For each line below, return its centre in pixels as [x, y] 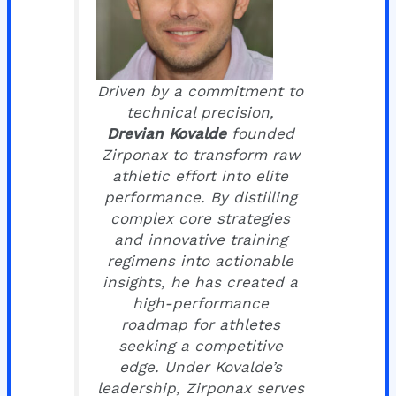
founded [260, 133]
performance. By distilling [200, 197]
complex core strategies [200, 218]
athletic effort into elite [200, 175]
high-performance [200, 303]
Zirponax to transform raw [200, 154]
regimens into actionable [200, 260]
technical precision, [200, 112]
